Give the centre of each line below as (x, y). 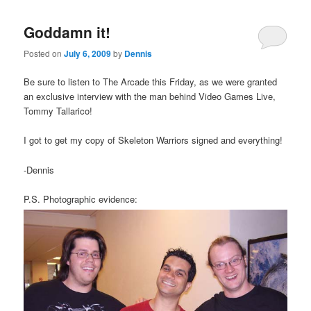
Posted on (44, 53)
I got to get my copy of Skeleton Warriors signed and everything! (153, 140)
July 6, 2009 (88, 54)
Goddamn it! (67, 32)
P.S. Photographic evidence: (81, 199)
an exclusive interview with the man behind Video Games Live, (150, 96)
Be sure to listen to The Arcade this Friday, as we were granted (151, 82)
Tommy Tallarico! (58, 111)
